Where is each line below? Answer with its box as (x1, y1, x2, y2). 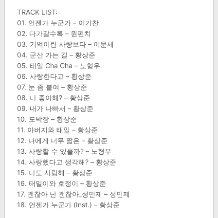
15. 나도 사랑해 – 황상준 (17, 168, 92, 177)
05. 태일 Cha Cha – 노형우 (17, 61, 100, 70)
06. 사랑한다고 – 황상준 (17, 72, 91, 81)
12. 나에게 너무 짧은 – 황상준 (17, 136, 108, 145)
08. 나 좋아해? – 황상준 (17, 93, 90, 102)
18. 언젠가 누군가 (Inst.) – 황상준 (17, 200, 120, 209)
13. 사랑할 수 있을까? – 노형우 (17, 147, 111, 156)
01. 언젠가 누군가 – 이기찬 (17, 18, 99, 27)
